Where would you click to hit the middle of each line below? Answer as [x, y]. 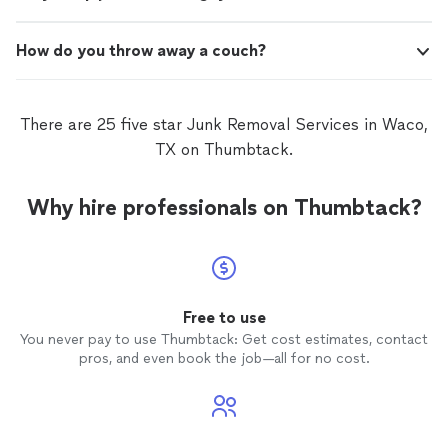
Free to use [224, 317]
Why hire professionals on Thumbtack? [224, 207]
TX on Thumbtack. [224, 149]
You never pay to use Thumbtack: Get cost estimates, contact [224, 339]
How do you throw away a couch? [141, 50]
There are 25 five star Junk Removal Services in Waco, [224, 124]
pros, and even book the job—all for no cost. [224, 358]
